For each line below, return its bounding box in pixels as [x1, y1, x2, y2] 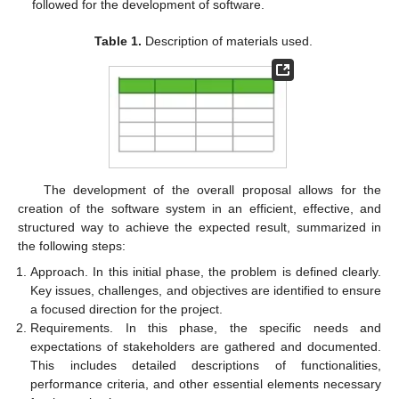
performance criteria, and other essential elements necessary [30, 376, 381, 391]
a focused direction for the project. [30, 301, 224, 316]
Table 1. [94, 33, 142, 48]
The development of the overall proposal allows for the [43, 183, 381, 198]
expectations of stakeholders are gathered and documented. [30, 338, 381, 354]
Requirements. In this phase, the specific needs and [30, 320, 381, 335]
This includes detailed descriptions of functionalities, [30, 357, 381, 372]
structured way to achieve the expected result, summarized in [18, 220, 381, 235]
